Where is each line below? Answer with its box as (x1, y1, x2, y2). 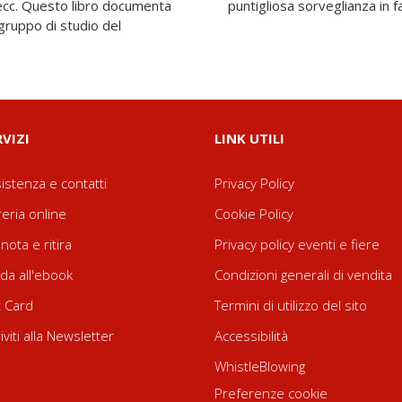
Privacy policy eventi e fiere (214, 235, 380, 253)
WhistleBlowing (214, 357, 305, 375)
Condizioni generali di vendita (214, 266, 392, 284)
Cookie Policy (214, 205, 293, 223)
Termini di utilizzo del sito (214, 296, 367, 314)
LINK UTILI (214, 129, 284, 147)
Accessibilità (214, 327, 288, 345)
